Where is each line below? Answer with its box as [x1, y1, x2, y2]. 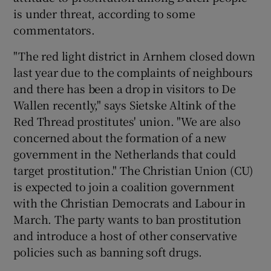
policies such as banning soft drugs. [13, 244, 203, 260]
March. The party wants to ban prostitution [13, 211, 242, 227]
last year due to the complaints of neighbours [13, 64, 253, 80]
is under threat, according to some [13, 5, 195, 21]
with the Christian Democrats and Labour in [13, 195, 246, 211]
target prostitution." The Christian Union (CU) [13, 162, 254, 178]
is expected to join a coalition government [13, 178, 235, 194]
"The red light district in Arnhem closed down [13, 48, 255, 64]
